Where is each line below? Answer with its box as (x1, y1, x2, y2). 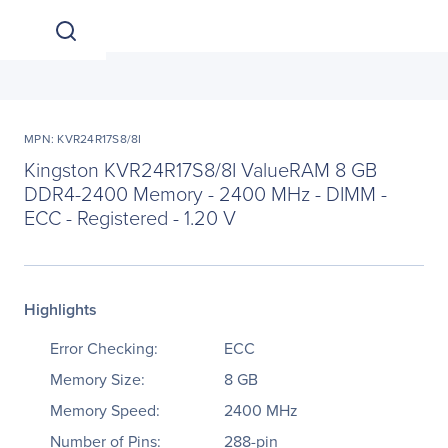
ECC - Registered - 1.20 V (24, 203, 236, 231)
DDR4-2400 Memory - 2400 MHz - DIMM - (24, 179, 387, 207)
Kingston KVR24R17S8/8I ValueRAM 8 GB (24, 155, 377, 183)
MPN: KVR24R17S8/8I (24, 130, 142, 148)
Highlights (24, 298, 97, 321)
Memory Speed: (50, 399, 160, 422)
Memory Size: (50, 368, 145, 391)
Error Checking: (50, 337, 158, 360)
